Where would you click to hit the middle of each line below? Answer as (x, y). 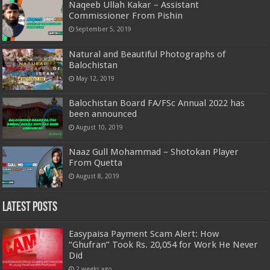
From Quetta (96, 162)
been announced (103, 114)
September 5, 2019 (104, 29)
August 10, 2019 (100, 127)
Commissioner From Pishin (126, 16)
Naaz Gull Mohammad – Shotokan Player (154, 152)
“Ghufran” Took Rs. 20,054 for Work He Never (164, 245)
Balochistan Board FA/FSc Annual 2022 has (157, 103)
